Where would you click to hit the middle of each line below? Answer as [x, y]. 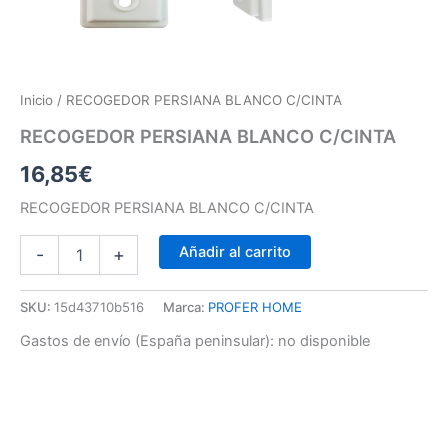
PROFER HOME [255, 307]
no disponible [324, 340]
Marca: [185, 307]
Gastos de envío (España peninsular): [147, 340]
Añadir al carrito [234, 251]
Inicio [36, 100]
